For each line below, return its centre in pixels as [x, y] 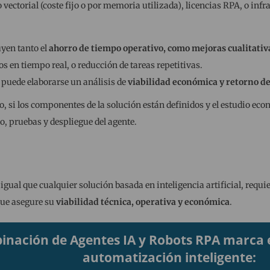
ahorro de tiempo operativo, [107, 49]
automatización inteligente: [170, 258]
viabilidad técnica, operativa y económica [143, 202]
